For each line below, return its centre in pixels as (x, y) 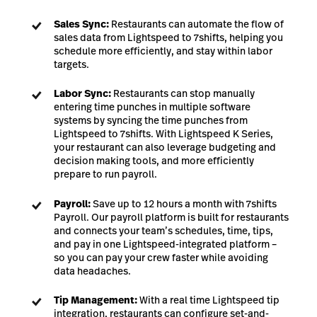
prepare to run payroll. (105, 174)
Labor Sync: (82, 94)
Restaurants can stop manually (183, 94)
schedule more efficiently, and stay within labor (163, 51)
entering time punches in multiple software (152, 107)
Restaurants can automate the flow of (196, 24)
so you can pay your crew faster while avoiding (161, 257)
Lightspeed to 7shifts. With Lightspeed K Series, (163, 134)
